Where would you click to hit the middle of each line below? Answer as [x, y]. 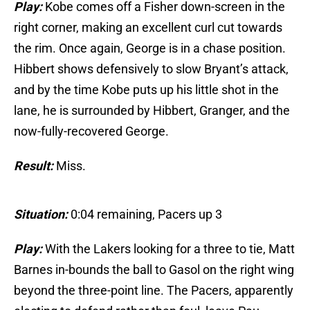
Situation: [42, 215]
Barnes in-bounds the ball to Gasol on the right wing [154, 270]
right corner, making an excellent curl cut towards [148, 28]
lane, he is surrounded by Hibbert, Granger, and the [152, 111]
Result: [34, 166]
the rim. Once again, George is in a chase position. [150, 48]
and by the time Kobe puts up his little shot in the [146, 90]
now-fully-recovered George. [91, 131]
